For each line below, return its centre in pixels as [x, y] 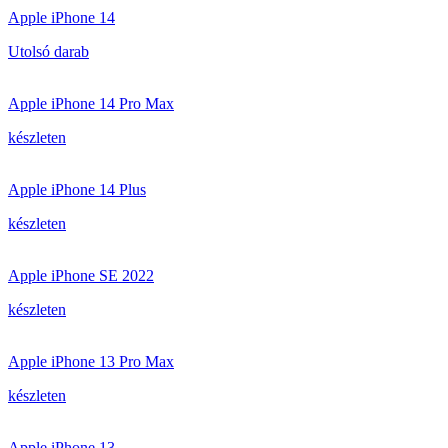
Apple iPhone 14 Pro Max [91, 103]
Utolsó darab [48, 51]
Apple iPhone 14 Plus [77, 189]
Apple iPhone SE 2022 [81, 275]
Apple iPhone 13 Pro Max [91, 361]
